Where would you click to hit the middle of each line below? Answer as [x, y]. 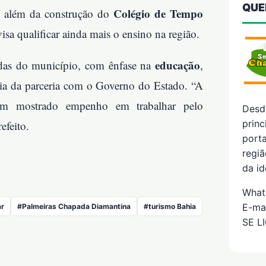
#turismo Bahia [170, 207]
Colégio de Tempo [158, 14]
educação [178, 65]
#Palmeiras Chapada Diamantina [74, 207]
